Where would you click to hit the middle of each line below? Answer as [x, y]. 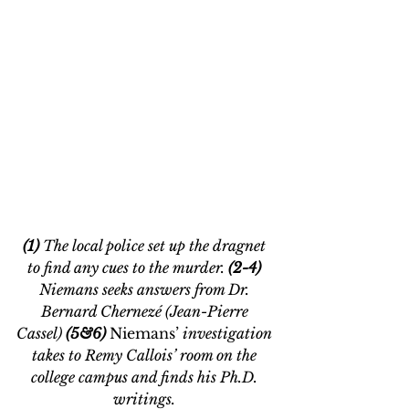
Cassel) [41, 334]
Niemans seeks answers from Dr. [146, 290]
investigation [227, 334]
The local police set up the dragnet [156, 246]
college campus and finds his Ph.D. [146, 378]
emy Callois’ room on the [178, 356]
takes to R [64, 356]
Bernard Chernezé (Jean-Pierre [146, 312]
